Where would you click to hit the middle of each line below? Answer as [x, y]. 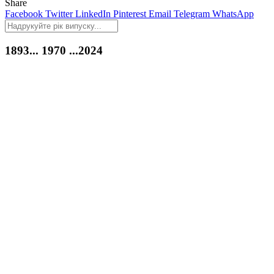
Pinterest [130, 13]
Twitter [59, 13]
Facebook [24, 13]
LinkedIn [93, 13]
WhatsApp [233, 13]
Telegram [192, 13]
